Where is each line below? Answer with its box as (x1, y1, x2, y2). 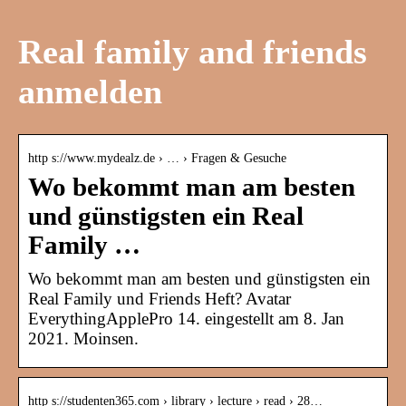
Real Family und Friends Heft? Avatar (28, 289, 291, 309)
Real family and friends (18, 32, 367, 71)
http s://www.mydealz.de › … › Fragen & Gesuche (28, 151, 286, 166)
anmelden (18, 72, 162, 111)
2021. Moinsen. (28, 329, 139, 349)
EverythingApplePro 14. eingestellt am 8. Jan (28, 309, 344, 329)
